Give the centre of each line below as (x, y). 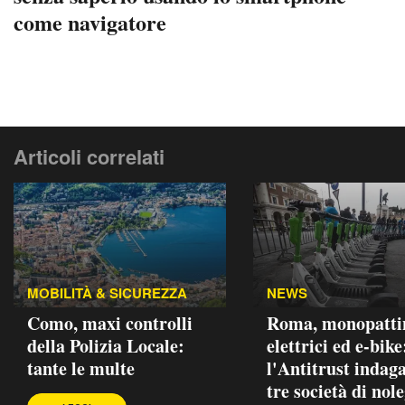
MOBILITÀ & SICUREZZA (107, 292)
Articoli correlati (89, 156)
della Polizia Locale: (106, 345)
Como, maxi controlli (110, 323)
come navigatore (90, 22)
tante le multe (81, 368)
